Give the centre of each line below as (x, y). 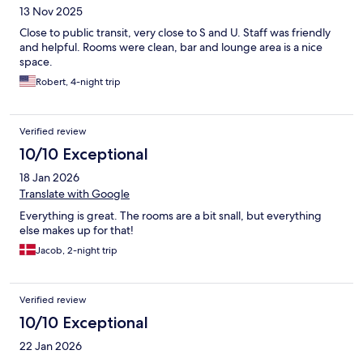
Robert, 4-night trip (78, 82)
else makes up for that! (77, 231)
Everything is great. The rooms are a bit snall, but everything (171, 216)
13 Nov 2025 (51, 12)
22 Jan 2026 (51, 346)
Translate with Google (75, 194)
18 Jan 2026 (49, 178)
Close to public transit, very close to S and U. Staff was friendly (175, 33)
